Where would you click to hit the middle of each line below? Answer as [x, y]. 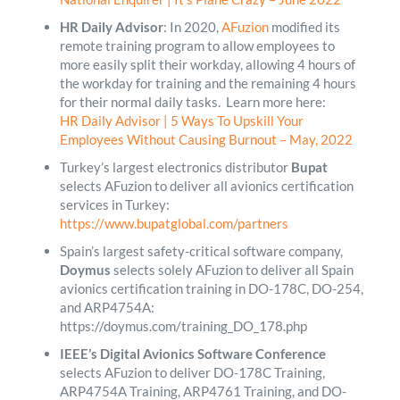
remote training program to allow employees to [197, 45]
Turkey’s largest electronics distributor [175, 167]
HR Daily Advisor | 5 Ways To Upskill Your [181, 120]
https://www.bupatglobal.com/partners [174, 223]
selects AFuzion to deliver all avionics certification [206, 185]
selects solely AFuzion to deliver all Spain [232, 269]
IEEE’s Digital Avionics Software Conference [192, 353]
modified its [304, 26]
